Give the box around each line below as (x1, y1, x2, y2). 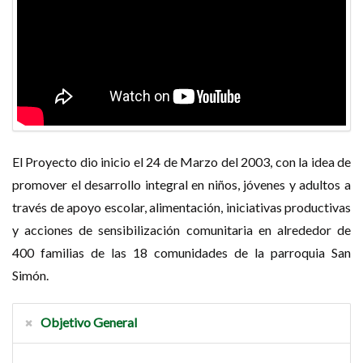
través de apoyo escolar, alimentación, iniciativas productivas (12, 199, 351, 215)
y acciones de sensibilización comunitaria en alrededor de (12, 221, 351, 237)
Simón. (12, 267, 49, 283)
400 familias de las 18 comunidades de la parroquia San (12, 244, 351, 260)
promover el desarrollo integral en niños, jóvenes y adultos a (12, 176, 351, 192)
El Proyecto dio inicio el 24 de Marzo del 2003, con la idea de (12, 153, 351, 169)
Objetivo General (41, 314, 137, 330)
